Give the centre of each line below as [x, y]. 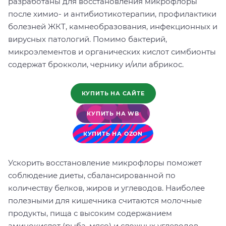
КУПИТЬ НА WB [113, 113]
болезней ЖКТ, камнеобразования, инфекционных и [113, 26]
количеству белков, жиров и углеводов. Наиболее [106, 188]
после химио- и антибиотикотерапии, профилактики [112, 14]
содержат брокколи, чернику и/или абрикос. [96, 64]
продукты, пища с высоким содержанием [90, 213]
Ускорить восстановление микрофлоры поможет [105, 162]
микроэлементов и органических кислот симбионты [112, 51]
